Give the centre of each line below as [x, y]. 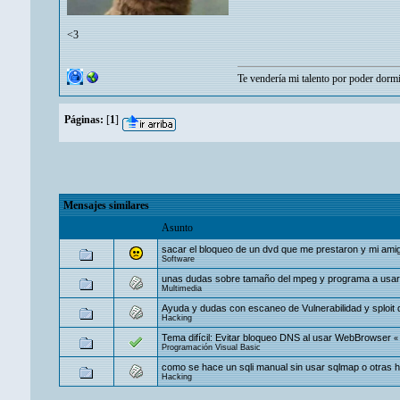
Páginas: [84, 119]
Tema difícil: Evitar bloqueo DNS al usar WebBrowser [276, 337]
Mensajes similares [106, 205]
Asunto [177, 227]
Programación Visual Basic [211, 347]
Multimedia [182, 288]
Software [178, 258]
